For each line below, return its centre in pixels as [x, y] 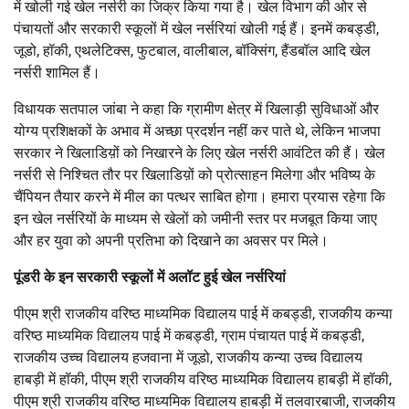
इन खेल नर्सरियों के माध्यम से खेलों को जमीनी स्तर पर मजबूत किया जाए [195, 218]
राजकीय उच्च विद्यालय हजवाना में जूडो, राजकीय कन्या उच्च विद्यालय [188, 357]
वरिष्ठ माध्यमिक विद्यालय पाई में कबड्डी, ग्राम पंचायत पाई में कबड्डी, [189, 335]
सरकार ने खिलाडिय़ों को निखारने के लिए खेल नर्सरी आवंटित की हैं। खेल [199, 152]
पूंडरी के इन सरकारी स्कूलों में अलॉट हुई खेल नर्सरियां [150, 277]
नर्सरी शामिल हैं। [57, 72]
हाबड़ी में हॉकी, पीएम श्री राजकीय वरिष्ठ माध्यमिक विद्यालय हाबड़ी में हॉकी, [203, 379]
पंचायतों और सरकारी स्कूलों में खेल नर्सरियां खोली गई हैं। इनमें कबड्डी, [196, 28]
